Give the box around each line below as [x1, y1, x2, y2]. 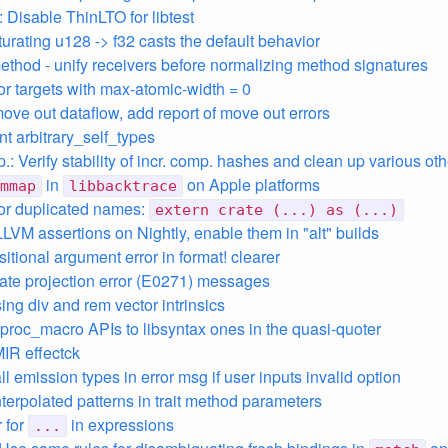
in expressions [67, 413, 174, 436]
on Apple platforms [183, 173, 320, 196]
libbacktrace [69, 177, 177, 195]
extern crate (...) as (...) [155, 201, 398, 219]
